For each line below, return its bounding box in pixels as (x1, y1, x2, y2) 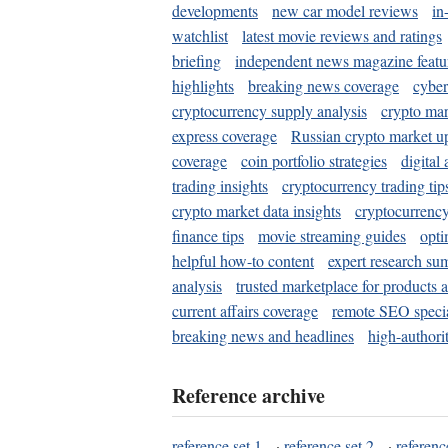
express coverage (172, 124, 277, 146)
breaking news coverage (248, 74, 399, 96)
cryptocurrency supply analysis (172, 99, 367, 121)
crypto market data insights (172, 199, 341, 221)
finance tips (172, 224, 244, 246)
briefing (172, 49, 221, 71)
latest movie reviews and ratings (242, 24, 442, 46)
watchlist (172, 24, 228, 46)
